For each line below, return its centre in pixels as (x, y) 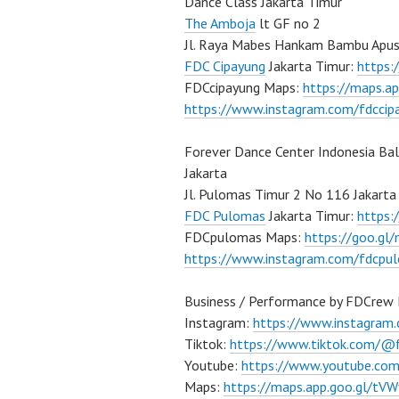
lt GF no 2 (288, 23)
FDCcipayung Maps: (244, 87)
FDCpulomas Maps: (244, 237)
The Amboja (220, 23)
